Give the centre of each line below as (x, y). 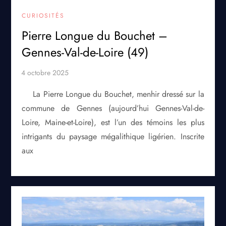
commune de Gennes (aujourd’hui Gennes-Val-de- (113, 108)
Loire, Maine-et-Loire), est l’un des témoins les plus (113, 122)
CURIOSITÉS (43, 15)
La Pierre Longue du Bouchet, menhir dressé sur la (119, 94)
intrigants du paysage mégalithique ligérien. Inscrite (113, 136)
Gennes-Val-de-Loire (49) (85, 52)
